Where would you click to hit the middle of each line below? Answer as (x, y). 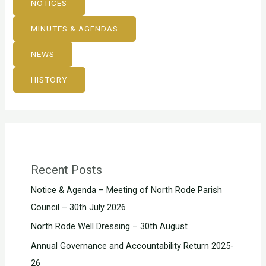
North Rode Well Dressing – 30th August (109, 227)
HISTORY (50, 80)
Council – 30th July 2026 (78, 207)
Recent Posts (66, 170)
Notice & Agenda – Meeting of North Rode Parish (126, 190)
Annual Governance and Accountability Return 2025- (132, 246)
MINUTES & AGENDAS (75, 29)
